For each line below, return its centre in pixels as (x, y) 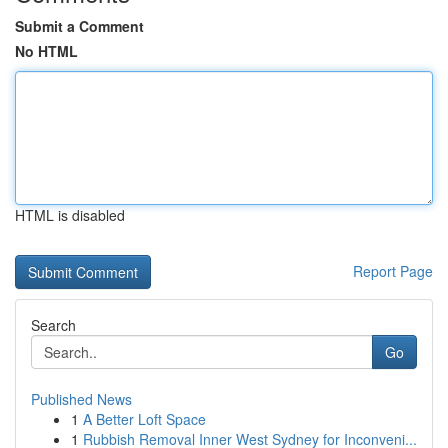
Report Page (393, 271)
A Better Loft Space (144, 419)
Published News (81, 399)
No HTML (46, 51)
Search (53, 325)
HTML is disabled (70, 215)
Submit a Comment (79, 26)
